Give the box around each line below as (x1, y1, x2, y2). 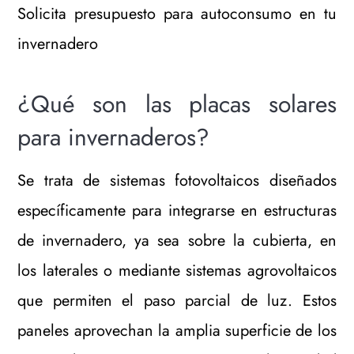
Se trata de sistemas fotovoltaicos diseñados (17, 168, 337, 192)
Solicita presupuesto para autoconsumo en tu (17, 2, 337, 25)
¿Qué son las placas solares (17, 86, 337, 121)
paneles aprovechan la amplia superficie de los (17, 318, 337, 342)
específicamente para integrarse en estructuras (17, 198, 337, 222)
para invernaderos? (17, 119, 210, 154)
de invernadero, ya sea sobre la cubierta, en (17, 228, 337, 252)
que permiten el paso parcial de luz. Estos (17, 288, 337, 312)
